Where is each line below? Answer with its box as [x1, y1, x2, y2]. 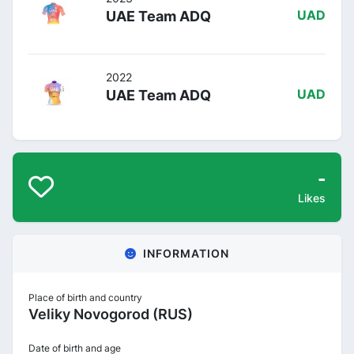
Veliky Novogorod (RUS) [28, 305, 193, 322]
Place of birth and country [28, 291, 142, 303]
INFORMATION [143, 246, 229, 260]
